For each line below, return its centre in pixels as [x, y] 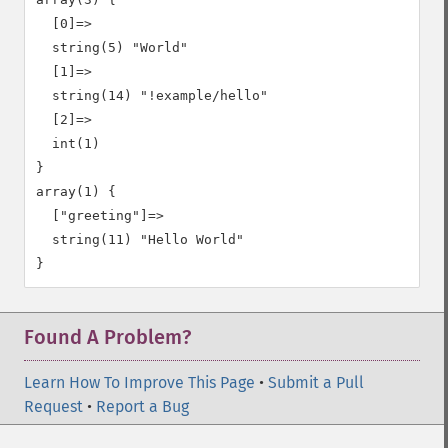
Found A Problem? [107, 337]
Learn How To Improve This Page [139, 382]
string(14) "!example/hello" [152, 95]
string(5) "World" [112, 47]
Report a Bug [142, 406]
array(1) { [76, 191]
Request [53, 406]
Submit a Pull [316, 382]
